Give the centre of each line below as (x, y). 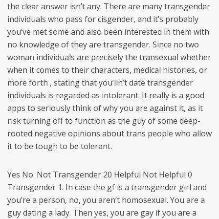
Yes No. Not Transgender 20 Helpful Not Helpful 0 (100, 175)
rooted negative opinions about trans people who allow (109, 133)
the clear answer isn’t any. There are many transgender (109, 6)
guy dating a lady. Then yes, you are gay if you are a (102, 213)
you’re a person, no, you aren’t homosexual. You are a (106, 200)
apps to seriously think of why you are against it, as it (105, 108)
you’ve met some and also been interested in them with (108, 32)
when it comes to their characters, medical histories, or (107, 70)
